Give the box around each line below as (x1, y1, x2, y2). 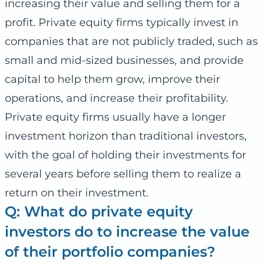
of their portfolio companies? (5, 243, 215, 260)
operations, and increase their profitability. (5, 91, 228, 105)
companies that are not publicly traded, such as (5, 34, 258, 48)
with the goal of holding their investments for (5, 148, 246, 161)
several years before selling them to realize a (5, 167, 241, 180)
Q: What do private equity (5, 202, 193, 220)
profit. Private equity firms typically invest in (5, 15, 238, 29)
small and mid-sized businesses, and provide (5, 53, 244, 67)
